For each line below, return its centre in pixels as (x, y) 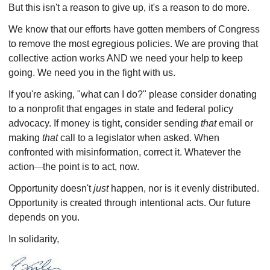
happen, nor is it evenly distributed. (185, 188)
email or (236, 123)
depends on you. (45, 217)
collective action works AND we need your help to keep (126, 58)
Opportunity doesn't (51, 188)
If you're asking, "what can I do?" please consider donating (133, 94)
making (25, 138)
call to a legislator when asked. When (140, 138)
